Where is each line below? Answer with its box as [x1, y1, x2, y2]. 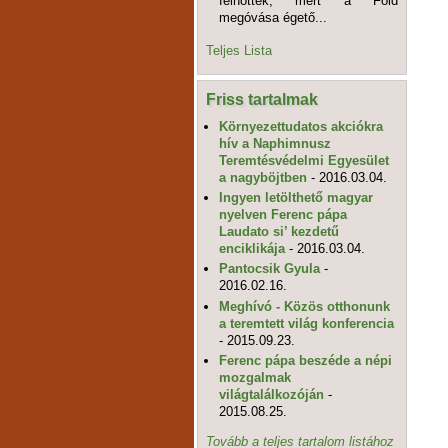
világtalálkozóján [219, 386, 325, 402]
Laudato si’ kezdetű [219, 224, 340, 240]
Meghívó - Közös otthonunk [219, 298, 391, 314]
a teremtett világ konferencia [219, 315, 395, 331]
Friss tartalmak [206, 89, 318, 108]
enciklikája [219, 241, 286, 257]
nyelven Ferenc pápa [219, 207, 348, 223]
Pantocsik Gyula [219, 261, 321, 277]
